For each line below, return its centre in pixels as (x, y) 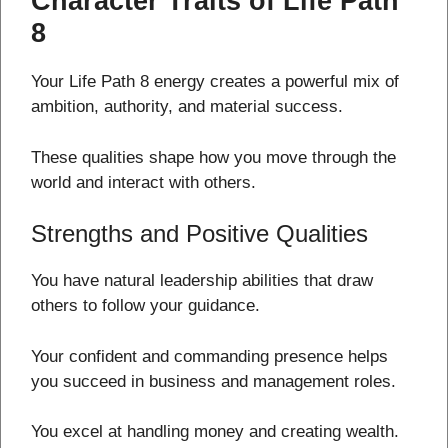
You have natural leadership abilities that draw (202, 281)
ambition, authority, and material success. (187, 107)
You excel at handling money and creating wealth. (215, 432)
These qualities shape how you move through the (213, 157)
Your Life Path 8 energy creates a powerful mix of (215, 82)
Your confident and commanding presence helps (209, 356)
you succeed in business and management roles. (213, 381)
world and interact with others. (143, 182)
